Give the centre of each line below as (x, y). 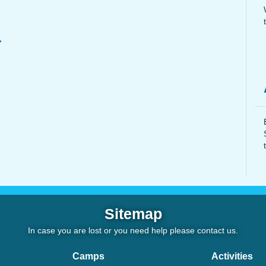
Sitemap (133, 214)
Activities (232, 256)
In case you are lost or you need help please (113, 230)
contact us (216, 230)
